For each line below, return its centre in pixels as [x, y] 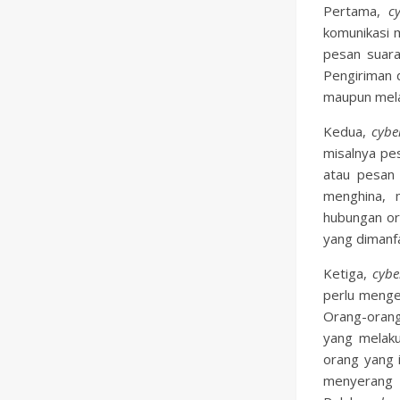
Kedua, [348, 131]
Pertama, [356, 11]
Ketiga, [348, 273]
